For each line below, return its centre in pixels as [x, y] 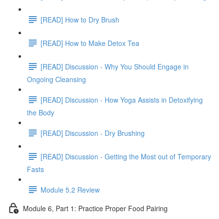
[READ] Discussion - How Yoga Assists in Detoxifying [122, 99]
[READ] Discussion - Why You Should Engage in [115, 66]
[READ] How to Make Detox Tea [90, 43]
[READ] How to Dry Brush [80, 19]
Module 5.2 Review [70, 189]
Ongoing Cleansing [56, 79]
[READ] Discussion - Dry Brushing [93, 133]
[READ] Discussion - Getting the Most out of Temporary [126, 156]
